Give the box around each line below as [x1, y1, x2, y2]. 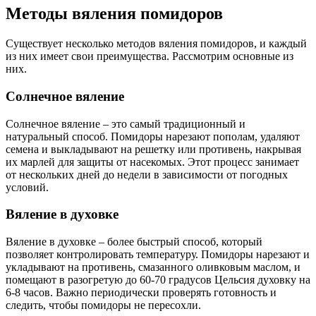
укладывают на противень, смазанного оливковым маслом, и [6, 261, 300, 274]
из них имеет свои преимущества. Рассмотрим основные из [6, 50, 293, 63]
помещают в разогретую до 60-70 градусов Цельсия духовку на [6, 274, 310, 286]
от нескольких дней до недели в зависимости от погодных [6, 168, 288, 181]
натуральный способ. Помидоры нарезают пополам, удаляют [6, 130, 300, 142]
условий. [6, 181, 49, 193]
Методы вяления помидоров [6, 4, 223, 23]
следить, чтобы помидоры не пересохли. [6, 299, 201, 312]
